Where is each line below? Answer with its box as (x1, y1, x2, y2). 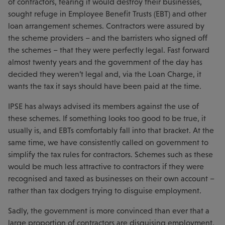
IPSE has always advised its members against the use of (8, 102, 199, 110)
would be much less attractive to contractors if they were (8, 162, 204, 171)
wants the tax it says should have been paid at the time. (8, 82, 201, 90)
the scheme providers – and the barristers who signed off (8, 34, 207, 42)
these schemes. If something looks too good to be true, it (8, 114, 206, 123)
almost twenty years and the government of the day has (8, 58, 202, 66)
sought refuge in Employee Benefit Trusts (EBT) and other (8, 10, 206, 18)
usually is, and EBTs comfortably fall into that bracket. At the (8, 126, 214, 135)
